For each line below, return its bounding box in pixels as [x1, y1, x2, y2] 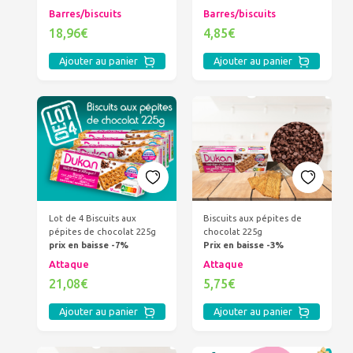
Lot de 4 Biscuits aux [48, 214, 136, 224]
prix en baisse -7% [48, 240, 128, 251]
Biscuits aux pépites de [203, 213, 303, 223]
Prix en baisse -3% [203, 240, 284, 250]
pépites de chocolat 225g [48, 227, 156, 237]
